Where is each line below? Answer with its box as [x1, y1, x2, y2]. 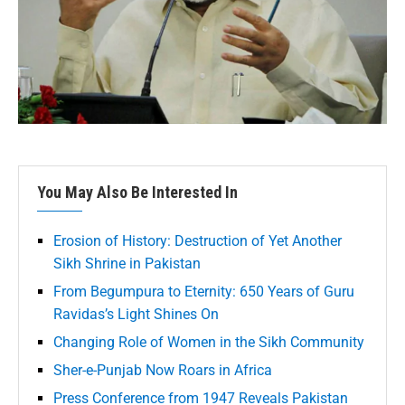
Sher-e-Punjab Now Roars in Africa [53, 362, 272, 380]
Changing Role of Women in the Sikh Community [53, 334, 364, 352]
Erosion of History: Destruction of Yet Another [53, 232, 342, 250]
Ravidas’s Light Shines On [53, 306, 219, 324]
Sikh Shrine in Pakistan [53, 255, 201, 273]
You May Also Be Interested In [37, 183, 238, 202]
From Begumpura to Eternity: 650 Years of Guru [53, 283, 354, 301]
